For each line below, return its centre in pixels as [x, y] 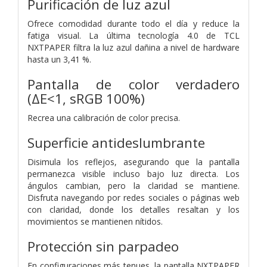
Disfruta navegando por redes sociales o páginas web [133, 197]
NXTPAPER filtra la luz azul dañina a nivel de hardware [133, 47]
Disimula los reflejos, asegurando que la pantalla [133, 162]
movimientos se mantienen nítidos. [95, 221]
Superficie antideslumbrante [116, 142]
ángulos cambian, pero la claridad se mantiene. [133, 185]
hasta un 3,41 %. [59, 59]
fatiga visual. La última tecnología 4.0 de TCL [133, 35]
